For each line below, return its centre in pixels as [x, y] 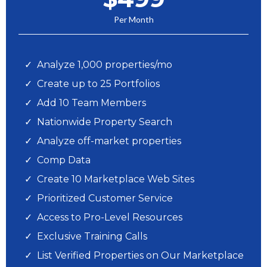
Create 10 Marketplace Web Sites [116, 179]
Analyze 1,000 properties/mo [105, 65]
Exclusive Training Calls [92, 236]
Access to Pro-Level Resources [110, 217]
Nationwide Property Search [105, 122]
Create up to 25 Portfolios [98, 84]
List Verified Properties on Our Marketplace [140, 255]
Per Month [133, 19]
